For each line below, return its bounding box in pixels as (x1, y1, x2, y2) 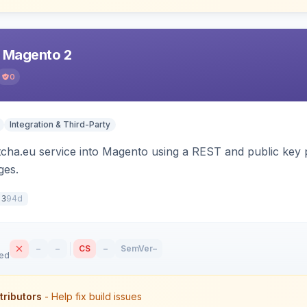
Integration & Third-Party (10, 119, 110, 130)
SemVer (121, 243, 153, 254)
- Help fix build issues (45, 290, 142, 302)
